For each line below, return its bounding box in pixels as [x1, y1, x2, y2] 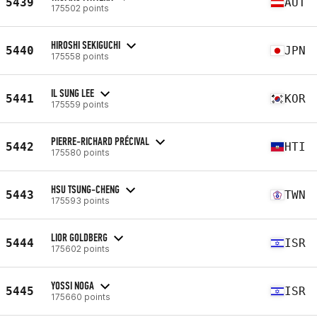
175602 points [51, 243, 110, 254]
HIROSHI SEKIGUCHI [51, 38, 120, 52]
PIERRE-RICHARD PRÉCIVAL [51, 134, 149, 148]
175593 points [51, 195, 110, 206]
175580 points [51, 146, 110, 158]
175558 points [51, 50, 109, 62]
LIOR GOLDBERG [51, 230, 108, 244]
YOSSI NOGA [51, 278, 94, 292]
